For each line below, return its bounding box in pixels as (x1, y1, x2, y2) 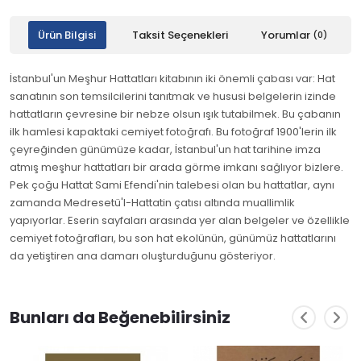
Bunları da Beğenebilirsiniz (10, 309, 230, 326)
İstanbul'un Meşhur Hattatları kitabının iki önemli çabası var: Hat (10, 73, 335, 84)
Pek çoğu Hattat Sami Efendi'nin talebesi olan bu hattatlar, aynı (10, 180, 334, 190)
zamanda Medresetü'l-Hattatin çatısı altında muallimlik (10, 197, 295, 208)
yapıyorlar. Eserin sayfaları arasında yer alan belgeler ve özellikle (10, 215, 350, 226)
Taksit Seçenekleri (131, 30, 229, 40)
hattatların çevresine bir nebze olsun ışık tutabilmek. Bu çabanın (10, 109, 341, 119)
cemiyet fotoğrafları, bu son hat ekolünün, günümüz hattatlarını (10, 233, 336, 243)
